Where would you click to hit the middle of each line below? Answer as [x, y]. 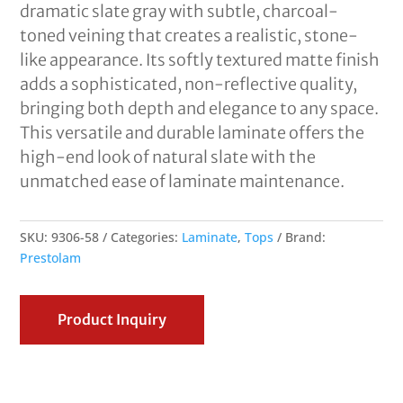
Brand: [306, 237]
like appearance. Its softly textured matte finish [200, 60]
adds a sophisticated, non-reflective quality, [189, 85]
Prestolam [51, 258]
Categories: [147, 237]
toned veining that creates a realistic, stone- [189, 36]
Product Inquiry [112, 320]
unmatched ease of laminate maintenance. [183, 182]
